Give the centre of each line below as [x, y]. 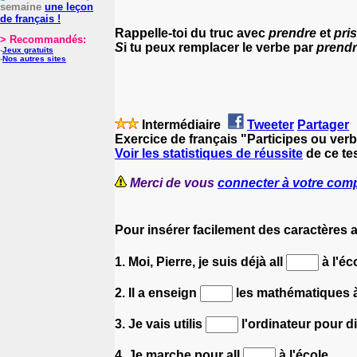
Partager [323, 124]
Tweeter [271, 124]
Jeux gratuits [28, 50]
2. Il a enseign [157, 292]
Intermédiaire [181, 124]
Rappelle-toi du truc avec [192, 33]
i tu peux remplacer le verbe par [220, 47]
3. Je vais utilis [160, 324]
